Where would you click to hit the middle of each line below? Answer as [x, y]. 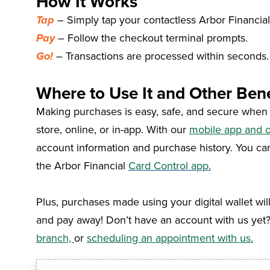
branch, [55, 237]
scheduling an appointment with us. [170, 237]
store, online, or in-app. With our [113, 129]
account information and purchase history [133, 147]
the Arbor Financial [82, 165]
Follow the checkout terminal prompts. [156, 37]
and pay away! [70, 219]
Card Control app [168, 165]
